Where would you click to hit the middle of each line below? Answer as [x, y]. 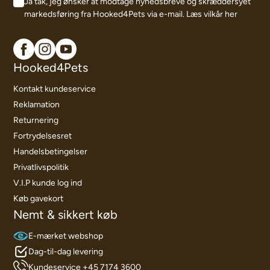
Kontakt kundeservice [55, 89]
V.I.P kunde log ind [48, 183]
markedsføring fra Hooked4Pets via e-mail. [105, 14]
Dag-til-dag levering [66, 251]
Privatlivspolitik [41, 167]
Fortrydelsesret [43, 136]
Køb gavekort [39, 198]
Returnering [36, 120]
